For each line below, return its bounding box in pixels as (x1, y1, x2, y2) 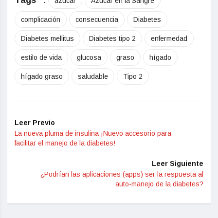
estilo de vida (21, 54, 62, 62)
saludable (78, 73, 108, 81)
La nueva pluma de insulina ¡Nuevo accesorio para (15, 129, 171, 138)
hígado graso (21, 73, 63, 81)
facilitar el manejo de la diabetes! (15, 139, 115, 147)
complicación (21, 16, 60, 24)
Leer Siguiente (152, 160, 203, 168)
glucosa (77, 54, 101, 62)
